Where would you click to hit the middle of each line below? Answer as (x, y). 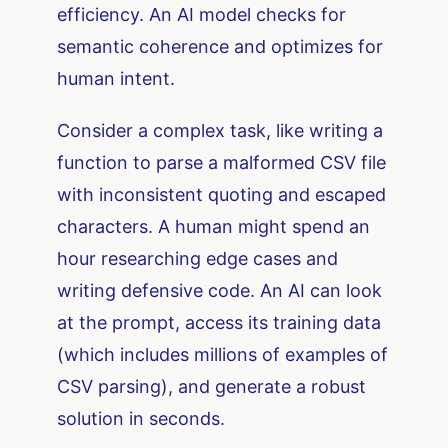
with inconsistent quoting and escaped (222, 195)
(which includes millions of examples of (223, 355)
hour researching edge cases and (198, 259)
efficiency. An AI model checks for (202, 15)
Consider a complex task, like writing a (220, 131)
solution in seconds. (141, 419)
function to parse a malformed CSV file (222, 163)
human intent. (116, 79)
